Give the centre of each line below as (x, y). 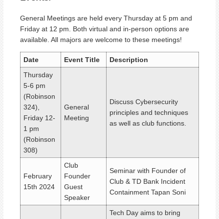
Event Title (82, 60)
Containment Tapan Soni (148, 192)
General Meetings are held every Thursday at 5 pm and (106, 18)
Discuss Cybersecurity (144, 102)
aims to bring (159, 213)
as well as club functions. (148, 123)
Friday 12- (39, 118)
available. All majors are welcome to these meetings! (101, 40)
